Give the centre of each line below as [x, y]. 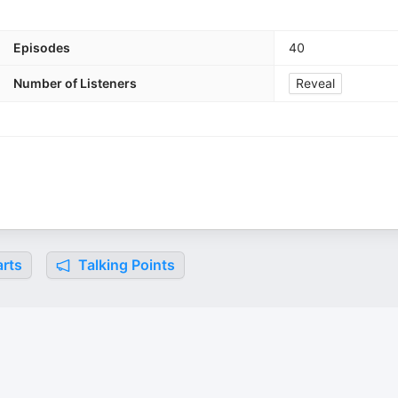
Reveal [315, 83]
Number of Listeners [75, 83]
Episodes [42, 48]
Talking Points [125, 265]
